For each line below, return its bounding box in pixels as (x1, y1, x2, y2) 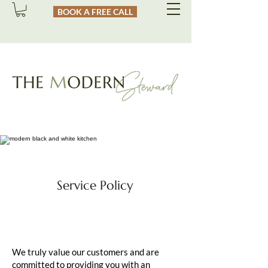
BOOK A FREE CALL (57, 7, 133, 17)
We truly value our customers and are (12, 246, 159, 258)
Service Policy (57, 178, 133, 194)
